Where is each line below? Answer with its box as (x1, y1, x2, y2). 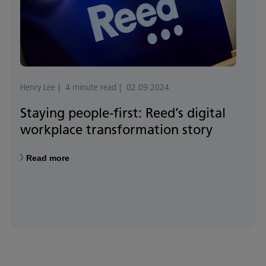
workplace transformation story (20, 121, 213, 138)
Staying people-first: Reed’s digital (20, 104, 226, 122)
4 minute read (65, 82, 116, 93)
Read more (26, 153, 69, 163)
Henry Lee (20, 82, 55, 93)
